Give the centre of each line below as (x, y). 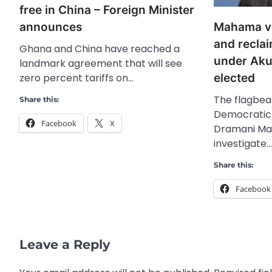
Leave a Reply (65, 244)
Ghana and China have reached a (100, 49)
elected (234, 78)
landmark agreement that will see (101, 64)
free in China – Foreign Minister (107, 10)
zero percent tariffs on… (76, 78)
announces (51, 27)
